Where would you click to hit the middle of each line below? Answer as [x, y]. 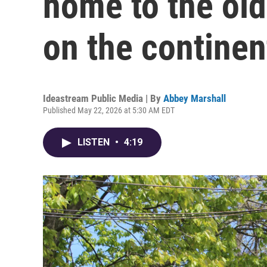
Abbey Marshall [195, 98]
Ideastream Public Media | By [103, 98]
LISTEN [95, 142]
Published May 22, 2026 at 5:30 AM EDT [109, 110]
